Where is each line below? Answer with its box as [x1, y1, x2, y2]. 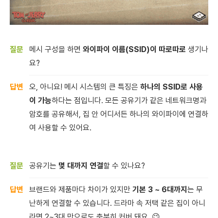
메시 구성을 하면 [29, 44, 83, 54]
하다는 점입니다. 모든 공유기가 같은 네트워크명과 [52, 95, 206, 105]
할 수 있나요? [103, 161, 147, 170]
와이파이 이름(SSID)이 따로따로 [83, 44, 186, 54]
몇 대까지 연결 [58, 161, 103, 170]
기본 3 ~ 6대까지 [132, 184, 187, 194]
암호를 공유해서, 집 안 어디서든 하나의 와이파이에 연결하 [29, 109, 208, 119]
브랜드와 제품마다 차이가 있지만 [29, 184, 132, 194]
